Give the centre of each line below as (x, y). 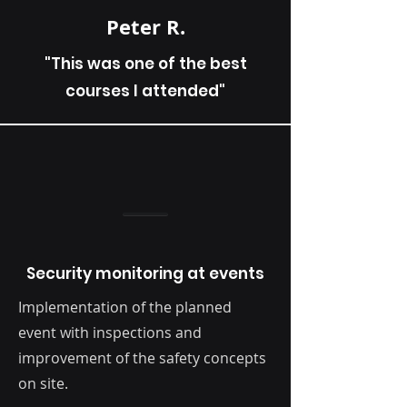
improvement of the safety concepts (142, 358)
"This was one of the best (145, 64)
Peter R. (145, 27)
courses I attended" (145, 91)
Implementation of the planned (125, 308)
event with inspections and (110, 333)
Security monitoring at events (145, 274)
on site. (43, 384)
